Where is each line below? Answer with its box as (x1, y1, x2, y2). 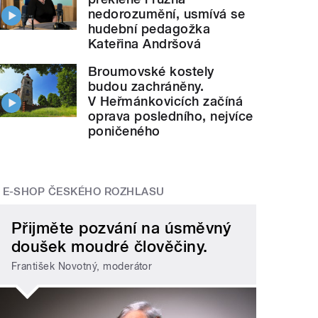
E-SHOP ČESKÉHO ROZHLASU (2, 185, 165, 199)
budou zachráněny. (88, 79, 204, 94)
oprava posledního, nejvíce (88, 109, 253, 124)
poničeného (88, 124, 160, 139)
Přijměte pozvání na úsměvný (11, 218, 231, 237)
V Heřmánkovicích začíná (88, 94, 243, 109)
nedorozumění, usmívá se (88, 6, 246, 22)
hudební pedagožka (88, 21, 211, 37)
